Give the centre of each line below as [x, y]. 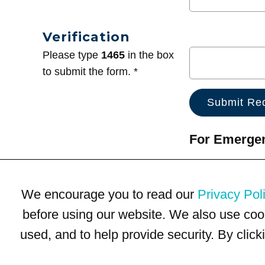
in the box [149, 55]
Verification [86, 37]
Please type [72, 55]
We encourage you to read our [109, 194]
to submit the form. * [90, 72]
